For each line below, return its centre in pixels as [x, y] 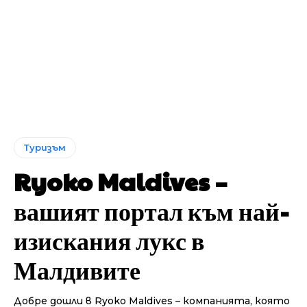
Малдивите [77, 269]
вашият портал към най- [151, 210]
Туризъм [45, 147]
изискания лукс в [109, 240]
